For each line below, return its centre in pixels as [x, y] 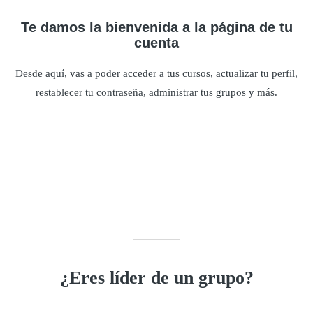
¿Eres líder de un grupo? [156, 278]
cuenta [156, 43]
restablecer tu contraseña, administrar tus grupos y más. [156, 92]
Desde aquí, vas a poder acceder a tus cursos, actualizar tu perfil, [156, 73]
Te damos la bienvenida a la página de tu [156, 27]
